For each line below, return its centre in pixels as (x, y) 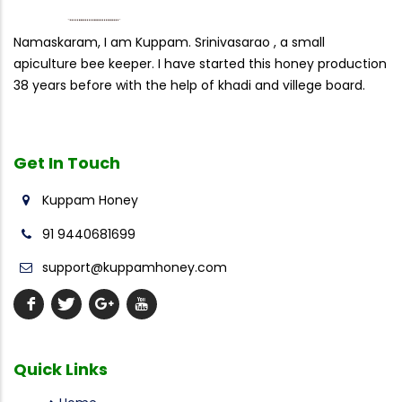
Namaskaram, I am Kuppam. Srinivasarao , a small (169, 42)
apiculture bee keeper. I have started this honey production (200, 63)
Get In (40, 163)
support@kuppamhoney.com (133, 268)
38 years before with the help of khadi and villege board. (189, 85)
